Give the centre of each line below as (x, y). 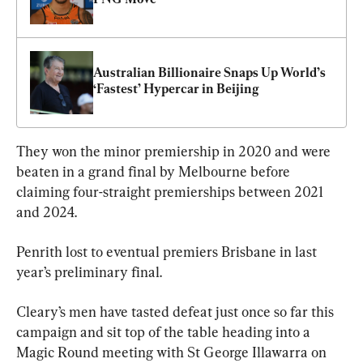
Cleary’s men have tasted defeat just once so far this (177, 311)
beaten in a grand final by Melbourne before (155, 171)
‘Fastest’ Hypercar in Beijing (176, 88)
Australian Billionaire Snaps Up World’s (209, 72)
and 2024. (47, 211)
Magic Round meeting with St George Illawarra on (173, 352)
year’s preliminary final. (89, 271)
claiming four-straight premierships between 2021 (171, 191)
